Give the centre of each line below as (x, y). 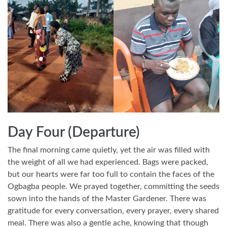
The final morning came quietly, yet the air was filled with (109, 150)
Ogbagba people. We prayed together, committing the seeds (113, 186)
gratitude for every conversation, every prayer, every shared (113, 211)
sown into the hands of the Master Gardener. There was (107, 198)
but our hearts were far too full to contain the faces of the (111, 174)
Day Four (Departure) (74, 132)
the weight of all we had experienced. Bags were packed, (108, 162)
